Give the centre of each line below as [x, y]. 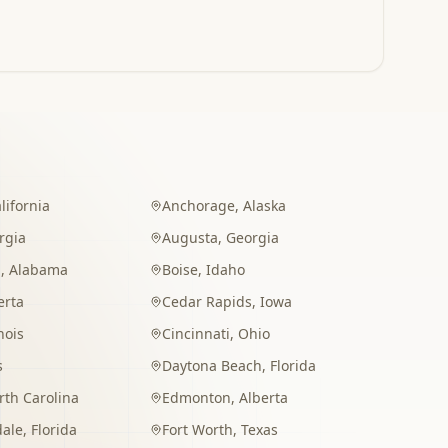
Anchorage [199, 205]
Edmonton [197, 397]
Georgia [253, 237]
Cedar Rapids [207, 301]
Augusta [190, 237]
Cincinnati [196, 333]
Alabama [38, 269]
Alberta [264, 397]
